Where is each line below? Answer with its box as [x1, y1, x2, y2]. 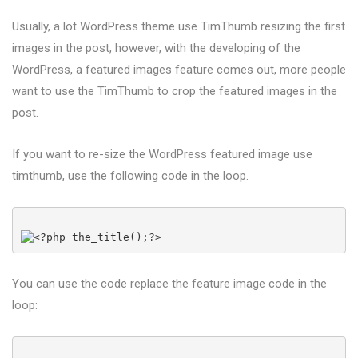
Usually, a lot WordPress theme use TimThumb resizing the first [12, 19, 345, 34]
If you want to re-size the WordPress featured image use [12, 147, 312, 161]
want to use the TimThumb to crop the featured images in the [12, 84, 337, 98]
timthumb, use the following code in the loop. [12, 169, 249, 183]
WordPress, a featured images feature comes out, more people [12, 62, 346, 77]
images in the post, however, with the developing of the [12, 41, 300, 55]
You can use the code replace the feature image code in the [12, 276, 327, 291]
